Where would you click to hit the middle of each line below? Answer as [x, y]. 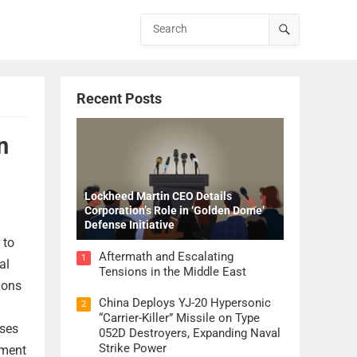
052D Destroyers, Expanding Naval [190, 333]
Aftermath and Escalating [166, 257]
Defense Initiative [129, 225]
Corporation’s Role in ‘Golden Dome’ [175, 211]
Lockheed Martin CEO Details [158, 196]
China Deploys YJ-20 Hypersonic [185, 303]
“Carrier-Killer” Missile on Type [179, 318]
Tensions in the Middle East [173, 272]
